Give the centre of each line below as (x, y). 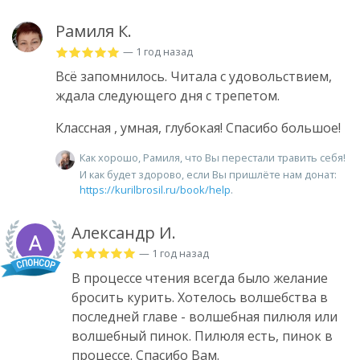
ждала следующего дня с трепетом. (168, 96)
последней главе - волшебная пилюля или (205, 316)
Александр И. (124, 232)
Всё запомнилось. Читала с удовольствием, (194, 77)
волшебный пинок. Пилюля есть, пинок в (202, 335)
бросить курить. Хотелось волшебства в (200, 297)
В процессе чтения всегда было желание (200, 278)
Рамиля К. (94, 31)
